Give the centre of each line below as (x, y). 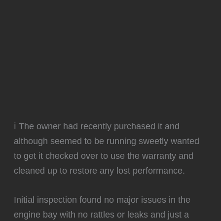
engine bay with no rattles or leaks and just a (102, 214)
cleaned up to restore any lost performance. (100, 170)
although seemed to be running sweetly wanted (107, 141)
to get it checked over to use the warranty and (104, 155)
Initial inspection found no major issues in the (102, 199)
